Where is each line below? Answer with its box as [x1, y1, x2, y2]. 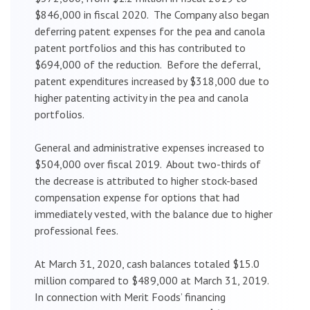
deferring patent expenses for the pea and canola [35, 24, 265, 38]
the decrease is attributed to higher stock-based [35, 173, 257, 188]
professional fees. [35, 223, 118, 237]
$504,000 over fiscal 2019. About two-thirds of [35, 156, 261, 171]
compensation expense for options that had [35, 190, 239, 204]
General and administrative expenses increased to [35, 140, 264, 154]
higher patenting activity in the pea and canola [35, 90, 248, 104]
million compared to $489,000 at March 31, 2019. [35, 273, 271, 287]
